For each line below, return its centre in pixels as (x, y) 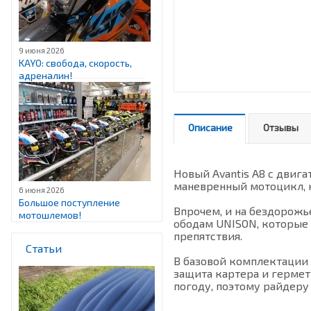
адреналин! (45, 75)
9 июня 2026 (42, 50)
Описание (210, 127)
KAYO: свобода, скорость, (75, 63)
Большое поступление (69, 202)
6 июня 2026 (42, 190)
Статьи (44, 248)
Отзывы (281, 127)
